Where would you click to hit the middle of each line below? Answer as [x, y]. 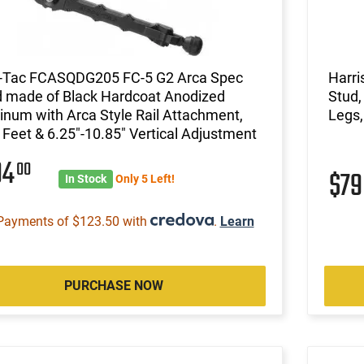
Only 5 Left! [145, 178]
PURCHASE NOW [113, 285]
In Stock [85, 178]
